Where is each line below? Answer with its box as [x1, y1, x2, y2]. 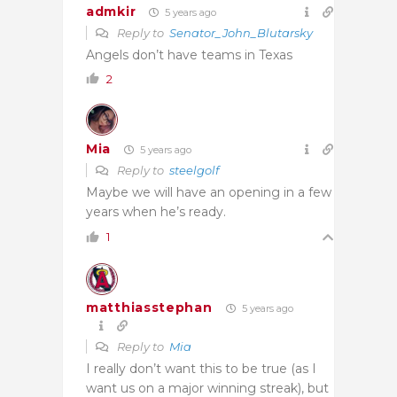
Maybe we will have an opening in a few [86, 183, 331, 200]
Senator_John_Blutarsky [169, 25, 313, 40]
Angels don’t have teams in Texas [86, 46, 292, 63]
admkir [86, 4, 136, 20]
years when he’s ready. [86, 203, 226, 220]
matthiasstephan [86, 300, 213, 316]
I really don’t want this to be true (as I [86, 360, 316, 377]
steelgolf [169, 162, 219, 177]
